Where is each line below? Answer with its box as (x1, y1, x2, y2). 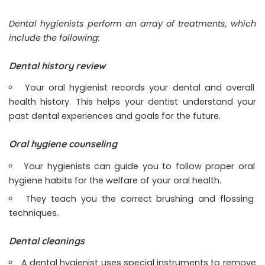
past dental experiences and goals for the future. (9, 110, 223, 122)
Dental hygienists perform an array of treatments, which (9, 17, 256, 30)
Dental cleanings (9, 234, 87, 247)
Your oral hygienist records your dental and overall (24, 82, 254, 94)
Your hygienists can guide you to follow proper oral (24, 160, 255, 172)
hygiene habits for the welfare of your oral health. (9, 174, 221, 186)
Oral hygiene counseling (9, 138, 117, 150)
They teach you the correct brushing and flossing (25, 192, 254, 205)
